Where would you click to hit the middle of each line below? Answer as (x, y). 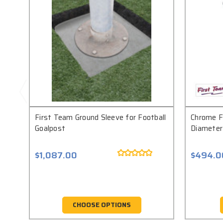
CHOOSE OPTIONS (102, 205)
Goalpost (50, 129)
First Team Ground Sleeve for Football (101, 118)
